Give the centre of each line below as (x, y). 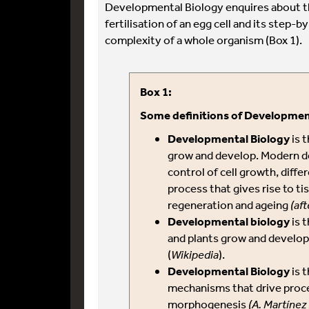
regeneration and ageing (229, 205)
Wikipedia (195, 254)
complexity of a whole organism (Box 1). (203, 40)
